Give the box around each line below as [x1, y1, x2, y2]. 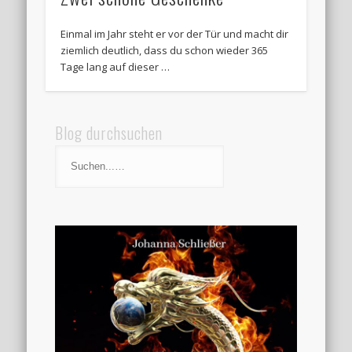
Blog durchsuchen [55, 120, 163, 145]
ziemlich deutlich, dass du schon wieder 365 [60, 43, 269, 58]
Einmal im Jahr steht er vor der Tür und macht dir [60, 27, 289, 42]
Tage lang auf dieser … [60, 60, 170, 75]
